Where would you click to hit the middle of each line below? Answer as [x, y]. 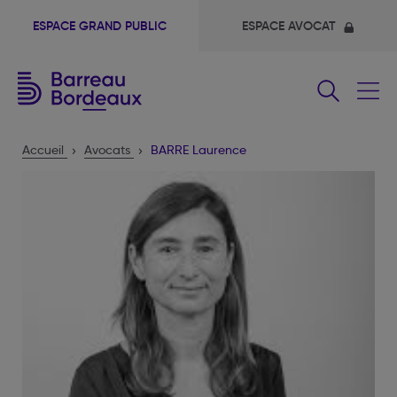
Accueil [43, 150]
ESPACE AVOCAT [290, 26]
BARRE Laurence [198, 150]
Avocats [107, 150]
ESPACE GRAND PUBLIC [99, 26]
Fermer [356, 42]
